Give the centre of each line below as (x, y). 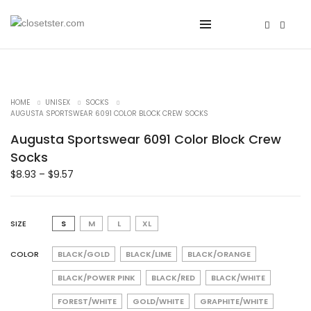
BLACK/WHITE (238, 277)
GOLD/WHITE (158, 301)
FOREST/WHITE (87, 301)
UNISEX (58, 102)
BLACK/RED (173, 277)
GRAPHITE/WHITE (234, 301)
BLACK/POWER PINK (96, 277)
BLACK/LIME (149, 254)
